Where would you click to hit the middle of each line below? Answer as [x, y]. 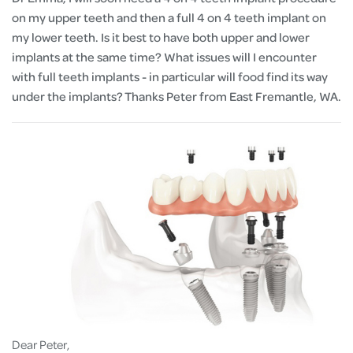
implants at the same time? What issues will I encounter [164, 57]
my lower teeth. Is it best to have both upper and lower [161, 37]
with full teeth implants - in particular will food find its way [170, 76]
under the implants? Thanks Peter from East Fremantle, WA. [176, 96]
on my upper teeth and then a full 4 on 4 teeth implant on [169, 17]
